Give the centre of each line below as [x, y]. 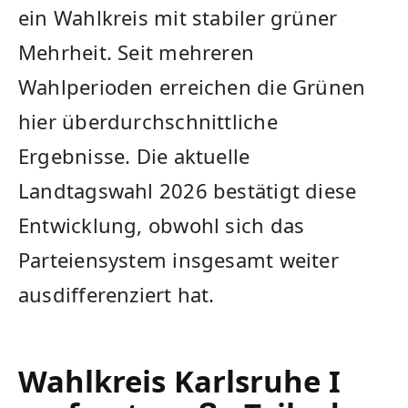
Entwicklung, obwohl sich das [162, 225]
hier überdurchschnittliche [148, 122]
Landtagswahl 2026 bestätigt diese [188, 191]
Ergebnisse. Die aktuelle [134, 156]
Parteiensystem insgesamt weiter [178, 260]
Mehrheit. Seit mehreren [137, 52]
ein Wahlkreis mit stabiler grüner [178, 18]
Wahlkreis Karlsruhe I [179, 382]
